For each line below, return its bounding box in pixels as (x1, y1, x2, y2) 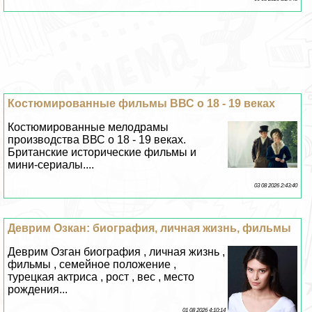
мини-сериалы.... (8, 159, 95, 171)
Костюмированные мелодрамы (8, 121, 169, 134)
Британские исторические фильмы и (8, 146, 197, 159)
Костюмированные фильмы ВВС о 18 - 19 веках (8, 97, 276, 110)
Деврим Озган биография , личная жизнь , (8, 246, 226, 258)
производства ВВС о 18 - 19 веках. (8, 134, 187, 146)
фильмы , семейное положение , (8, 258, 177, 271)
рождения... (8, 283, 68, 296)
